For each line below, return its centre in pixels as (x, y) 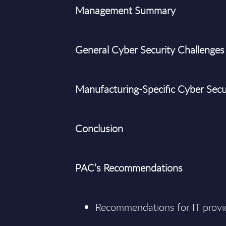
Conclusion (99, 128)
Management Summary (126, 10)
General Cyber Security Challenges (150, 50)
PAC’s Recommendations (129, 168)
